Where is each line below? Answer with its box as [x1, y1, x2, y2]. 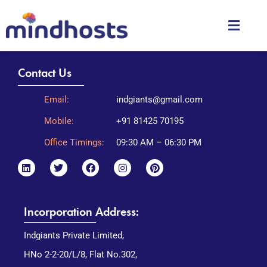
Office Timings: [44, 136, 104, 148]
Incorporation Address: [24, 203, 139, 219]
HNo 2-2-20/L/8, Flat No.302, [24, 249, 137, 260]
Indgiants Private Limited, [24, 229, 124, 241]
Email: [44, 94, 69, 105]
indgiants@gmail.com [116, 94, 203, 105]
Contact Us [18, 64, 72, 80]
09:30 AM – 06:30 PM [116, 136, 201, 148]
